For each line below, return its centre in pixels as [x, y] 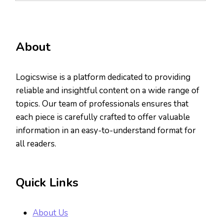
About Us [50, 213]
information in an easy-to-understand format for [106, 130]
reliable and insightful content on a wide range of [108, 90]
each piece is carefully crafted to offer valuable [103, 117]
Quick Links [47, 182]
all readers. [36, 144]
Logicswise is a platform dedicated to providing [103, 77]
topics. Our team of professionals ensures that [102, 104]
